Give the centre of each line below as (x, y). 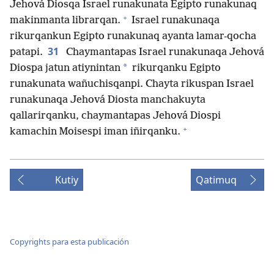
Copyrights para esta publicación (69, 241)
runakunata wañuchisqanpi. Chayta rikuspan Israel (132, 84)
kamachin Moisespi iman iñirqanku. (95, 132)
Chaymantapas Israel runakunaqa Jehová (164, 53)
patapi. (26, 53)
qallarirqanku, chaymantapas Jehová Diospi (115, 116)
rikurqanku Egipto (175, 68)
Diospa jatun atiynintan (65, 68)
